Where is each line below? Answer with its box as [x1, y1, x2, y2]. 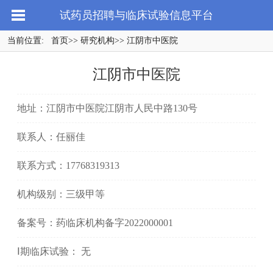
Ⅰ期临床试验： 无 [17, 246, 91, 257]
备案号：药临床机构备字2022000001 [17, 218, 173, 228]
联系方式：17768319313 [17, 160, 119, 171]
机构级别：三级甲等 [17, 189, 105, 199]
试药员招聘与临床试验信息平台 [60, 9, 213, 21]
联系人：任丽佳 [17, 132, 85, 142]
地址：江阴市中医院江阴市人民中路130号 [17, 103, 197, 113]
